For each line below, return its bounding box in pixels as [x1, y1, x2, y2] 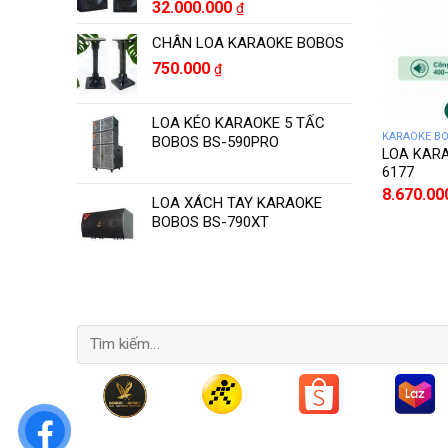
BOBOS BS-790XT [152, 212, 269, 231]
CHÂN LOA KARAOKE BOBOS [152, 33, 344, 52]
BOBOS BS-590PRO [152, 132, 279, 151]
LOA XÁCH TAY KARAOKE [152, 193, 322, 212]
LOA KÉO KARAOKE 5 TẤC [152, 113, 325, 132]
